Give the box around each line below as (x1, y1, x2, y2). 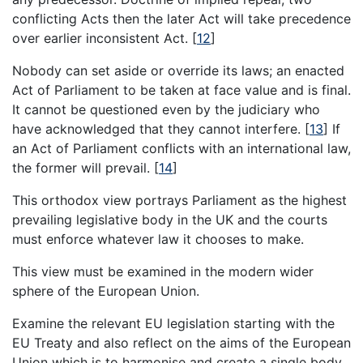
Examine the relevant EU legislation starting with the (12, 315, 335, 332)
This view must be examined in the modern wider (12, 263, 314, 280)
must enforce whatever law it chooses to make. (12, 231, 304, 248)
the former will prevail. (12, 160, 154, 177)
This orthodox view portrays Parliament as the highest (12, 192, 347, 209)
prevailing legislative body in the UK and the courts (12, 211, 327, 228)
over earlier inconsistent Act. (12, 30, 192, 47)
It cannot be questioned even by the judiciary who (12, 101, 320, 118)
